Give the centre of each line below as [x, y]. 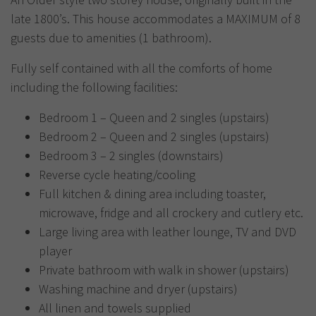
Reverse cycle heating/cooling [117, 175]
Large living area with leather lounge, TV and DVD [168, 232]
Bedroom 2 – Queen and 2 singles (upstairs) [154, 136]
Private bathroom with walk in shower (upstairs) [164, 270]
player [55, 251]
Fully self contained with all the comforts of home [141, 68]
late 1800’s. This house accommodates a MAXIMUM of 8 [156, 19]
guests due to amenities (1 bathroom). [111, 38]
